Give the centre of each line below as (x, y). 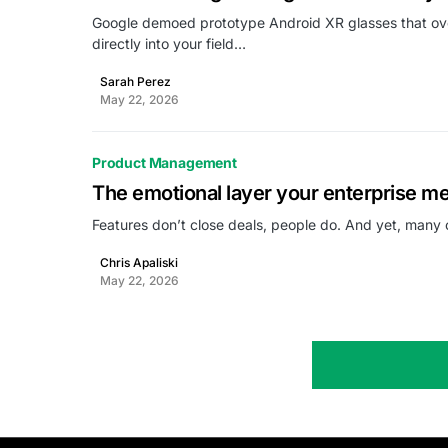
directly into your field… (169, 43)
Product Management (164, 162)
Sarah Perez (135, 81)
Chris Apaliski (139, 262)
